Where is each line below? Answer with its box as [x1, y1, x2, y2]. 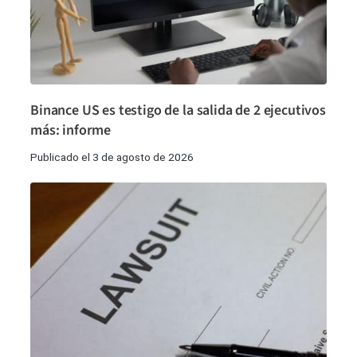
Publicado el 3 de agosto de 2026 [30, 150, 194, 163]
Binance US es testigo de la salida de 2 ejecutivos [30, 100, 326, 120]
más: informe [30, 120, 112, 140]
